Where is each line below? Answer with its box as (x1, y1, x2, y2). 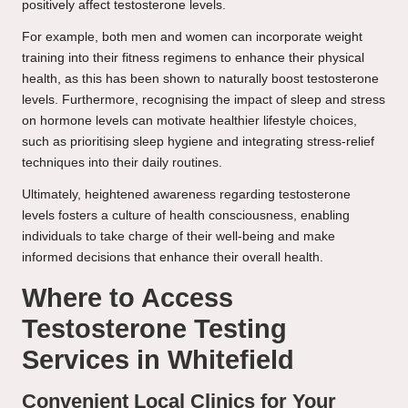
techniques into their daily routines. (22, 156, 222, 170)
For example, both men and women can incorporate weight (22, 30, 362, 45)
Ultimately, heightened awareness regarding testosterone (22, 188, 351, 202)
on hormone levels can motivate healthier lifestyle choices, (22, 114, 357, 128)
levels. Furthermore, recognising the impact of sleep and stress (22, 93, 385, 107)
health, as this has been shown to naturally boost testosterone (22, 72, 379, 87)
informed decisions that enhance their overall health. (22, 250, 323, 265)
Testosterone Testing (22, 314, 287, 344)
